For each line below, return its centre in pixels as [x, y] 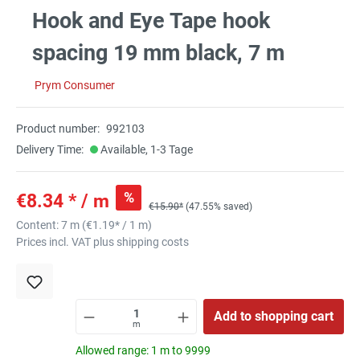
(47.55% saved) [219, 207]
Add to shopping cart [274, 317]
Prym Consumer [75, 86]
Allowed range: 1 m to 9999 [143, 351]
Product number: [58, 129]
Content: [39, 225]
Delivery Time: [50, 150]
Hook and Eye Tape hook [151, 21]
